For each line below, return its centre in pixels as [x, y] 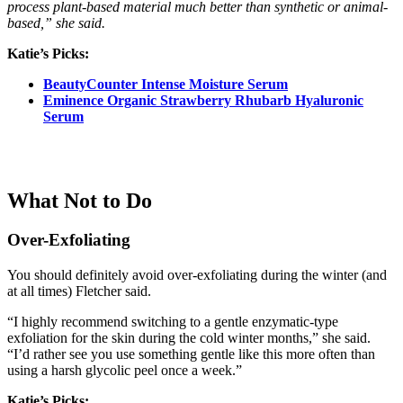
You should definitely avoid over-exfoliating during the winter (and [197, 275]
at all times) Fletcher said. [79, 291]
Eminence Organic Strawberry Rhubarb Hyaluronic [203, 100]
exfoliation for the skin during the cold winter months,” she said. [189, 338]
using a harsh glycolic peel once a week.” [125, 371]
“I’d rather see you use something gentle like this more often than [191, 354]
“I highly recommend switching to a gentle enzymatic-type [173, 322]
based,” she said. [56, 22]
